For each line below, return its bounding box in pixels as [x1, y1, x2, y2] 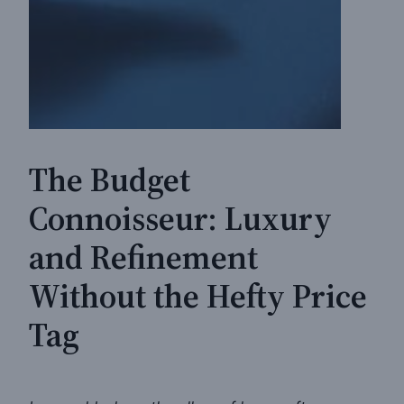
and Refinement [29, 234, 258, 280]
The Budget [29, 157, 190, 203]
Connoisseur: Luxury [29, 196, 332, 242]
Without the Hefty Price [29, 273, 367, 319]
